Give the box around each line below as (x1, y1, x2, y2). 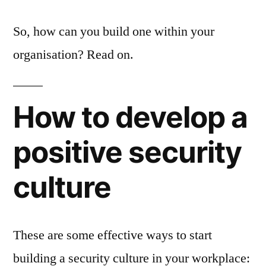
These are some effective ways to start (13, 226, 212, 243)
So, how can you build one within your (13, 23, 214, 40)
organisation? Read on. (13, 46, 134, 63)
